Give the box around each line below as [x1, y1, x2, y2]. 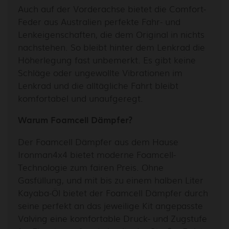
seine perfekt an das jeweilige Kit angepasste [18, 198, 203, 212]
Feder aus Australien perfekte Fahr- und [18, 14, 180, 28]
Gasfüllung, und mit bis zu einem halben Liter [18, 173, 203, 186]
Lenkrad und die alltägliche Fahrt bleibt [18, 78, 178, 91]
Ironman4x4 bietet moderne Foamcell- [18, 147, 176, 161]
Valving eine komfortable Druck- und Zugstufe [18, 211, 207, 224]
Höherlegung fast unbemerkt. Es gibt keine [18, 53, 196, 66]
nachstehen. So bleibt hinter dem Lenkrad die [18, 40, 205, 53]
